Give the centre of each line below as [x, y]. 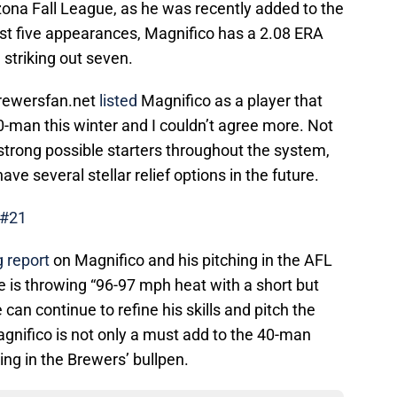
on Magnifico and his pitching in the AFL [191, 261]
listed [118, 101]
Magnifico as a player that [230, 101]
